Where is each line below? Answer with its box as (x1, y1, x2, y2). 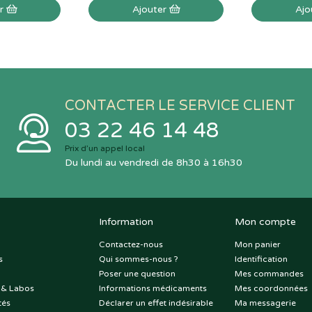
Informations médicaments (98, 283, 207, 294)
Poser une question (98, 269, 175, 279)
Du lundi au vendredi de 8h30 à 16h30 (65, 157, 242, 169)
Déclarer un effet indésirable (98, 298, 213, 309)
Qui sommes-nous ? (98, 254, 178, 265)
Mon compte (234, 216, 296, 228)
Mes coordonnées (234, 283, 308, 294)
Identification (234, 254, 288, 265)
